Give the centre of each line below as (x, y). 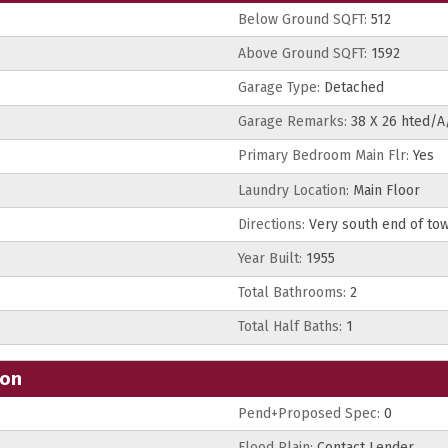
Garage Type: (279, 88)
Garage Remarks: (292, 122)
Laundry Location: (293, 190)
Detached (352, 88)
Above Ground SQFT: (302, 53)
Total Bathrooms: (292, 293)
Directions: (271, 224)
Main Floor (384, 190)
